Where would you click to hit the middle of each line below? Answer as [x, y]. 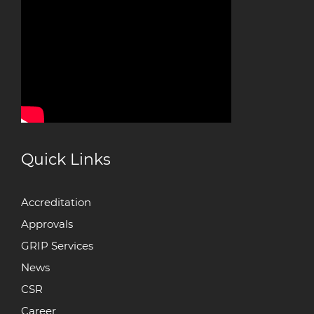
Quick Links [66, 160]
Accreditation [56, 203]
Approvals [47, 224]
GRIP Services [57, 246]
